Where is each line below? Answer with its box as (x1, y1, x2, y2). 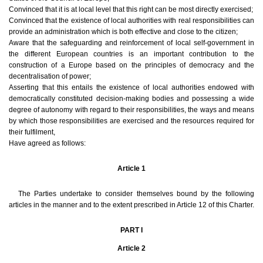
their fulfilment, (9, 128, 55, 137)
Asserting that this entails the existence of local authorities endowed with (9, 83, 254, 92)
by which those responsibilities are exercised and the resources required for (9, 117, 254, 126)
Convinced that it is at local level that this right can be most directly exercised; (9, 5, 253, 14)
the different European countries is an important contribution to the (9, 50, 254, 59)
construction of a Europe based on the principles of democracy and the (9, 61, 254, 70)
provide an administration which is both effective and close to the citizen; (9, 28, 238, 36)
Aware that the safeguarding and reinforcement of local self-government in (9, 39, 254, 48)
